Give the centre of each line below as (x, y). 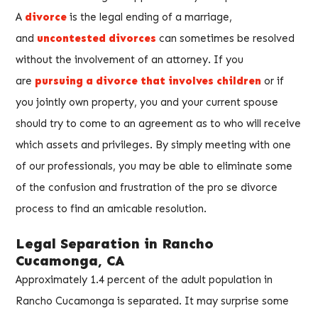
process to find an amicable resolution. (111, 208)
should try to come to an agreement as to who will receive (158, 123)
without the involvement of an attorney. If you (130, 59)
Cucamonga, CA (70, 261)
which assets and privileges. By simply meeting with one (153, 144)
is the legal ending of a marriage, (149, 17)
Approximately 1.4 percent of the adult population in (144, 280)
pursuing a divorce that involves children (148, 81)
